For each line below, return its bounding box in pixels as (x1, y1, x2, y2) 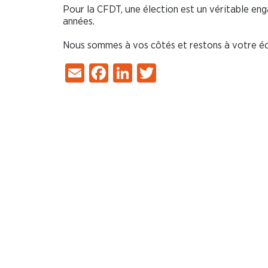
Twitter (156, 63, 213, 83)
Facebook (108, 63, 187, 83)
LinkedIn (132, 63, 201, 83)
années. (63, 16, 95, 26)
